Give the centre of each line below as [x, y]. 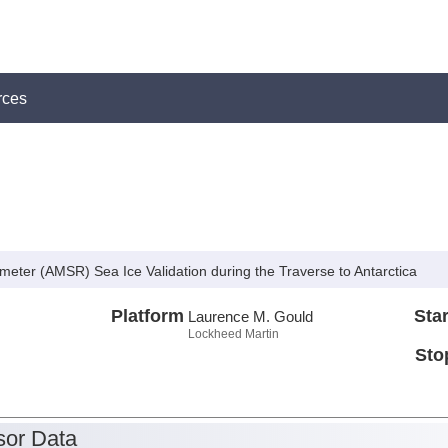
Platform [147, 315]
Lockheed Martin [233, 333]
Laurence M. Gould [250, 316]
